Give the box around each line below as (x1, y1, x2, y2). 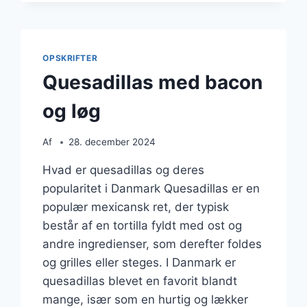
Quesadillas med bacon (42, 71, 263, 95)
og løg (42, 99, 101, 123)
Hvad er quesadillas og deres (42, 163, 205, 177)
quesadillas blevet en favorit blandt (42, 274, 238, 288)
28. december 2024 (68, 136, 156, 148)
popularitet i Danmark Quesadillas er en (42, 182, 260, 196)
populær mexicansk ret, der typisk (42, 200, 230, 214)
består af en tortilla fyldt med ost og (42, 219, 243, 233)
